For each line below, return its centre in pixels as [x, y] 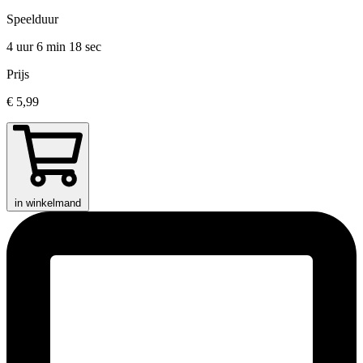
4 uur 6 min [38, 47]
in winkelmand [48, 203]
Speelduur [32, 19]
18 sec [85, 47]
